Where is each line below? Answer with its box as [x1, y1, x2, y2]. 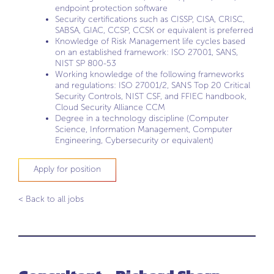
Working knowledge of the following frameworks [55, 69, 244, 80]
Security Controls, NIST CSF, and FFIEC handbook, [55, 91, 246, 102]
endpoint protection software [55, 3, 168, 13]
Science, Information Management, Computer [55, 124, 232, 135]
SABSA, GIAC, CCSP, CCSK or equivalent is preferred [55, 25, 253, 35]
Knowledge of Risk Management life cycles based [55, 36, 245, 46]
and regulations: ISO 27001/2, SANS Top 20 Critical [55, 80, 250, 91]
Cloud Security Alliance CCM [55, 102, 165, 113]
